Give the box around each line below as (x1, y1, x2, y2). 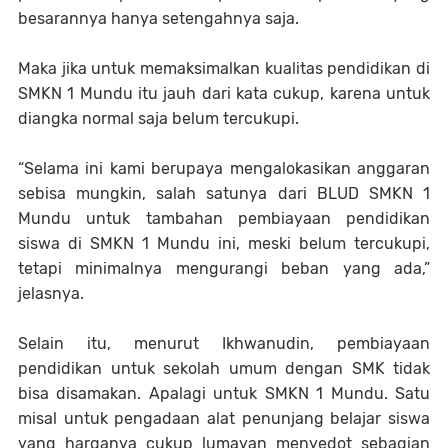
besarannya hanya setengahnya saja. (18, 9, 299, 28)
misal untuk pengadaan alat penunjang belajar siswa (18, 409, 430, 428)
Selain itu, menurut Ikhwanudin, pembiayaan (18, 334, 430, 353)
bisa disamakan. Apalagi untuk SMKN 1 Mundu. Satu (18, 384, 430, 403)
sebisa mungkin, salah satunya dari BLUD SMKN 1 (18, 184, 430, 203)
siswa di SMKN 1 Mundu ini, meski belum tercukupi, (18, 234, 430, 253)
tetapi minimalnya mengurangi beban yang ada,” (18, 259, 430, 278)
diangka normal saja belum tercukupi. (18, 109, 299, 128)
